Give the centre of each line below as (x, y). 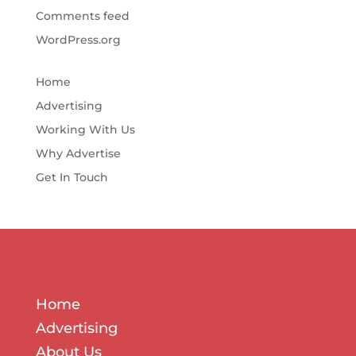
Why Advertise (78, 153)
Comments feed (82, 15)
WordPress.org (78, 39)
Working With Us (85, 129)
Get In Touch (72, 177)
